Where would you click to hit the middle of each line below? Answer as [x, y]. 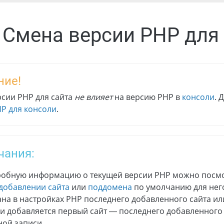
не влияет [93, 97]
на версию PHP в [147, 97]
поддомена [110, 187]
